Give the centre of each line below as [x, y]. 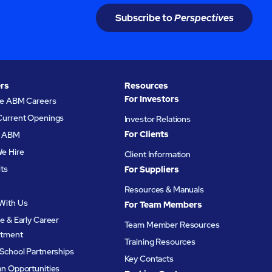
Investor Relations [158, 119]
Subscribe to [144, 18]
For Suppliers [151, 170]
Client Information [158, 155]
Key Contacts [149, 258]
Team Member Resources [172, 224]
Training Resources [160, 241]
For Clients [146, 134]
